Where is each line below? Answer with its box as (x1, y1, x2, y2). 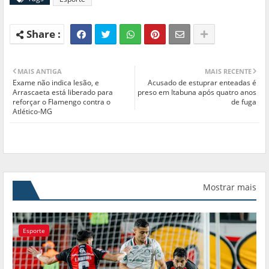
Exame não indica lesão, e (13, 77, 99, 88)
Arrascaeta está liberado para (13, 86, 113, 97)
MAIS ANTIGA (17, 66, 62, 76)
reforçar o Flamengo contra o (13, 96, 110, 107)
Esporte (23, 226, 45, 235)
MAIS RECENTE (205, 66, 252, 76)
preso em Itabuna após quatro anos (138, 86, 256, 97)
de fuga (231, 96, 256, 107)
